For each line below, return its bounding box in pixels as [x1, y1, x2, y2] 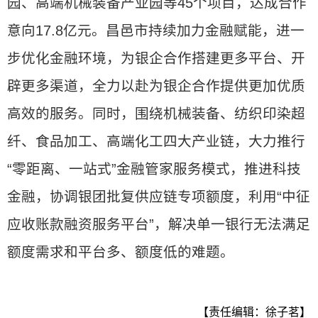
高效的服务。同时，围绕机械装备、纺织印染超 [7, 106, 305, 121]
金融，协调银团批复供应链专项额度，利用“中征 [7, 189, 310, 204]
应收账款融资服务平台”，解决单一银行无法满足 [7, 216, 310, 232]
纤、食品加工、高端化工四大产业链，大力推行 [7, 133, 305, 149]
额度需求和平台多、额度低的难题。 [7, 244, 234, 260]
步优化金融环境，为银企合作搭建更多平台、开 [7, 50, 305, 66]
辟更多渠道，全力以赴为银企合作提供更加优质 [7, 78, 305, 94]
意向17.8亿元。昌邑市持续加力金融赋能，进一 [7, 23, 305, 38]
